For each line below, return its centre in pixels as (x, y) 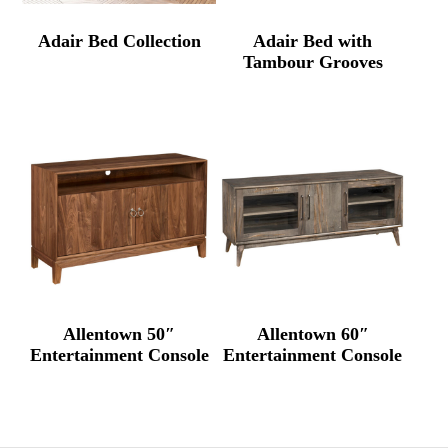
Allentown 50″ (119, 334)
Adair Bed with (313, 41)
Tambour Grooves (312, 62)
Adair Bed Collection (119, 41)
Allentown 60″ (312, 334)
